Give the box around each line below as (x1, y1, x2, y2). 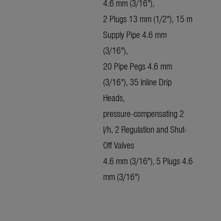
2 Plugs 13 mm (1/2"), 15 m (103, 12, 192, 25)
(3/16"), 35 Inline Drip (103, 75, 172, 88)
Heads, (103, 91, 125, 104)
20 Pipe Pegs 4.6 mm (103, 60, 172, 73)
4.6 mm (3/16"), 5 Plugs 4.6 (103, 154, 193, 167)
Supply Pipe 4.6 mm (103, 28, 167, 41)
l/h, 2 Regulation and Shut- (103, 123, 187, 136)
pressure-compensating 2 (103, 107, 184, 120)
